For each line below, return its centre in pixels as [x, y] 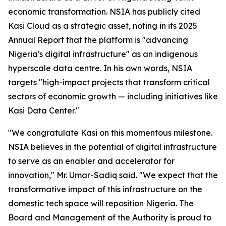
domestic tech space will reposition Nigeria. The [101, 203]
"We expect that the [179, 175]
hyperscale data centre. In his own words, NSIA [100, 68]
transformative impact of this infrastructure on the [105, 189]
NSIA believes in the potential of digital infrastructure [112, 147]
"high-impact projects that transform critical [124, 82]
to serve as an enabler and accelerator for [91, 161]
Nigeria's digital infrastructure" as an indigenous [103, 54]
